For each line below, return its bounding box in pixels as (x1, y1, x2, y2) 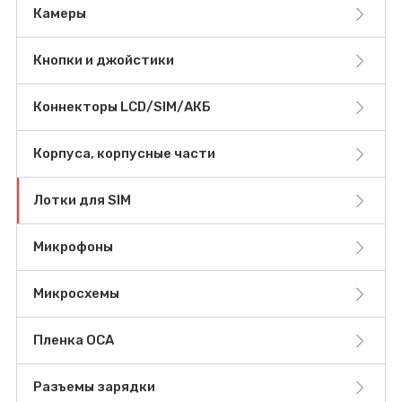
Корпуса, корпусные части (33, 145, 215, 162)
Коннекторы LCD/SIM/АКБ (33, 99, 211, 116)
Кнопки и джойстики (33, 52, 174, 69)
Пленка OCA (33, 332, 114, 349)
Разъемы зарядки (33, 379, 155, 396)
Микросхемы (33, 285, 119, 302)
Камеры (33, 5, 86, 22)
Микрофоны (33, 239, 113, 256)
